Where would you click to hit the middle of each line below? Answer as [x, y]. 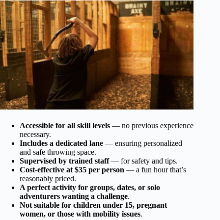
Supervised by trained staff [64, 161]
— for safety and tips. [143, 161]
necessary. [35, 134]
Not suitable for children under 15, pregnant [93, 205]
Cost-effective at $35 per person [72, 169]
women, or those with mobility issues [80, 214]
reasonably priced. [48, 178]
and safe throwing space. [58, 152]
